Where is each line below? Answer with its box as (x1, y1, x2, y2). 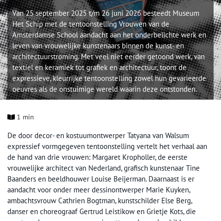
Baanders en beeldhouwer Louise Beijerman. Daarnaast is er (7, 174, 194, 184)
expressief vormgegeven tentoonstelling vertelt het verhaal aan (7, 142, 207, 151)
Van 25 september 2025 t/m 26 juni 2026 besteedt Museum (12, 8, 199, 18)
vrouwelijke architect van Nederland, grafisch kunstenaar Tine (7, 163, 200, 173)
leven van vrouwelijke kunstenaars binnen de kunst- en (12, 41, 184, 50)
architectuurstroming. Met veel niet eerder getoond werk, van (12, 52, 205, 61)
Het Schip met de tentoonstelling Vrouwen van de (12, 19, 169, 29)
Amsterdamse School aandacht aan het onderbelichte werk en (12, 30, 206, 39)
